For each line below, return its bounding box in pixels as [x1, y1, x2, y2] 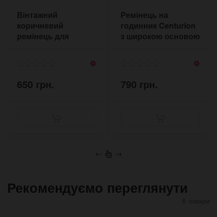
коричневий [17, 20, 63, 31]
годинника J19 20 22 [17, 41, 94, 53]
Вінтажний [17, 9, 58, 21]
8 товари [182, 195, 210, 205]
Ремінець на [121, 9, 168, 21]
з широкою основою [121, 31, 200, 42]
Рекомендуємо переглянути [7, 177, 188, 197]
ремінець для [17, 31, 69, 42]
